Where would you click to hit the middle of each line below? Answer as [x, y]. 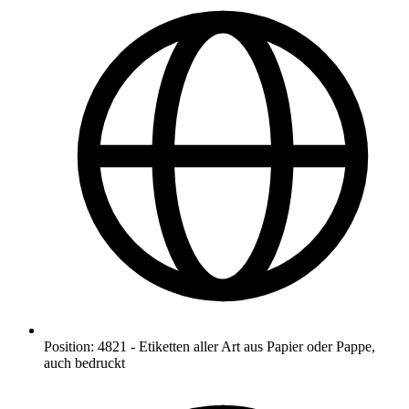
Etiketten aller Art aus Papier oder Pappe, [257, 346]
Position [67, 346]
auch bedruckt [84, 362]
